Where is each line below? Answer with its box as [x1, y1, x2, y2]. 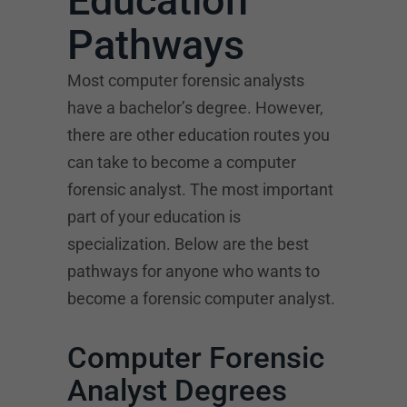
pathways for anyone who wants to [67, 262, 320, 281]
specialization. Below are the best [67, 234, 309, 253]
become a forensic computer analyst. [67, 289, 335, 308]
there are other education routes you [67, 125, 330, 144]
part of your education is [67, 207, 241, 226]
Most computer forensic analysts [67, 71, 304, 90]
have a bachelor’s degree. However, [67, 98, 323, 117]
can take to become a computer [67, 153, 296, 172]
